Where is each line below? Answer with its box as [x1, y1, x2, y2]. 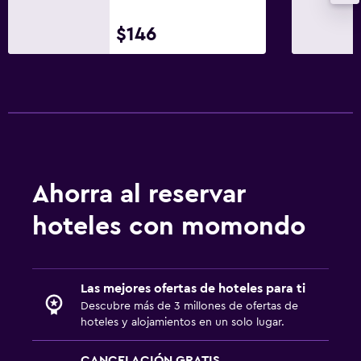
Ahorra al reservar [32, 180, 246, 207]
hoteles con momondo [32, 213, 305, 239]
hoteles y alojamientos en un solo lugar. [81, 316, 284, 328]
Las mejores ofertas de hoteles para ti [81, 281, 305, 295]
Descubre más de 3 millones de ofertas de [81, 300, 298, 312]
